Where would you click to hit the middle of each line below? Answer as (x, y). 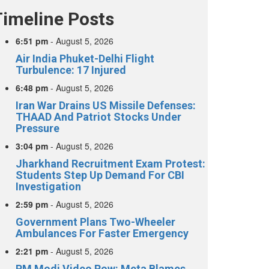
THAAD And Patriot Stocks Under (98, 117)
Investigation (48, 187)
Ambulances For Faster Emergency (102, 234)
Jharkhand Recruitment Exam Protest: (110, 164)
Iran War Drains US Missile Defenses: (106, 106)
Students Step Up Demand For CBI (100, 175)
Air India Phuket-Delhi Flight (85, 59)
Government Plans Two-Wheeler (95, 222)
